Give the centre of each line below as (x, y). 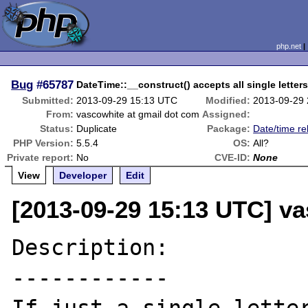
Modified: (228, 100)
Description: (90, 247)
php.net (288, 46)
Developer (83, 175)
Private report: (41, 157)
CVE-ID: (233, 157)
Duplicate (97, 129)
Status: (57, 129)
